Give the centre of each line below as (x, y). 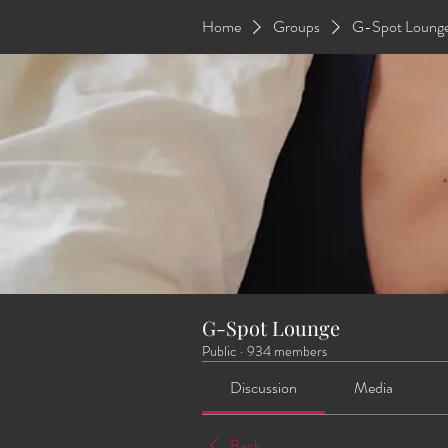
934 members (287, 351)
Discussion (264, 387)
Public (219, 351)
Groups (296, 26)
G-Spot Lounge (271, 327)
